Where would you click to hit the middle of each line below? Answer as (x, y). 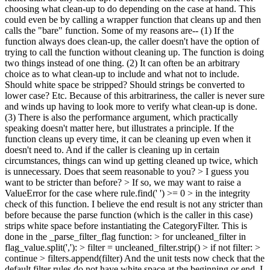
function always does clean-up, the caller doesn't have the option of (132, 41)
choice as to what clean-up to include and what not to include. (122, 74)
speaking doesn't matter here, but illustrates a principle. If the (119, 128)
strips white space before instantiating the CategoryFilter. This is (126, 226)
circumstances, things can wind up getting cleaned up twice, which (131, 161)
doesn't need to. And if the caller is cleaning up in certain (112, 150)
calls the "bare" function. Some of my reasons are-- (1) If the (119, 30)
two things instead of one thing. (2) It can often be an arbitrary (122, 63)
